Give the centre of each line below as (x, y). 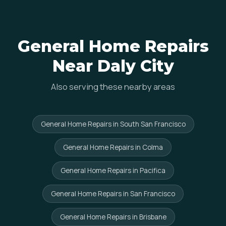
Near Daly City (113, 66)
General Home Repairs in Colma (113, 147)
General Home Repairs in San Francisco (113, 194)
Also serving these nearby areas (113, 87)
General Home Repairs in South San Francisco (113, 124)
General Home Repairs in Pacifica (113, 171)
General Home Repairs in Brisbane (113, 217)
